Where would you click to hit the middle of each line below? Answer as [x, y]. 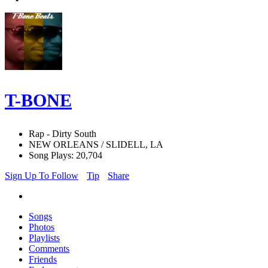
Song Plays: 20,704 [66, 156]
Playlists [44, 238]
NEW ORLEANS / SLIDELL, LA [96, 145]
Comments [49, 249]
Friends [43, 260]
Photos [42, 227]
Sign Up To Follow [42, 176]
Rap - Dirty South [63, 134]
